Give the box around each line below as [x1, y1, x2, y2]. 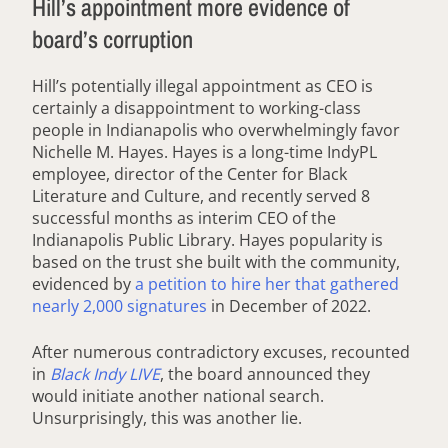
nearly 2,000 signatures [32, 294, 207, 317]
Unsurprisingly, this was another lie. [32, 406, 302, 429]
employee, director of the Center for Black [32, 162, 347, 185]
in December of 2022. [207, 294, 371, 317]
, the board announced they [160, 362, 370, 385]
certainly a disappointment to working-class [32, 96, 361, 119]
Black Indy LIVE [50, 362, 160, 385]
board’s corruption [32, 22, 193, 55]
